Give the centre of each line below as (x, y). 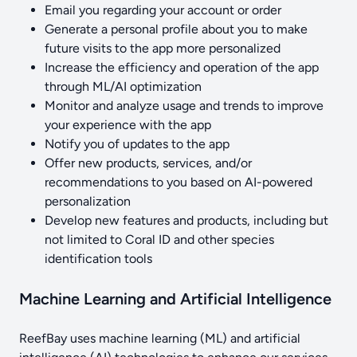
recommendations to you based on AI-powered (178, 182)
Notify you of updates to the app (137, 144)
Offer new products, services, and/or (148, 163)
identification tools (98, 259)
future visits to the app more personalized (163, 48)
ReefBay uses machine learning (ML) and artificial (160, 338)
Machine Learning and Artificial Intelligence (175, 299)
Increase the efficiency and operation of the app (182, 67)
